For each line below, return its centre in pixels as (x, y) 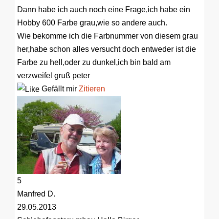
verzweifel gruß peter (54, 75)
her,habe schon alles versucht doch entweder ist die (107, 49)
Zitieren (92, 88)
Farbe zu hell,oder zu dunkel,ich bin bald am (94, 62)
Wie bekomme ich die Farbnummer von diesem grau (108, 36)
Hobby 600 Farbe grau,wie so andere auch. (92, 22)
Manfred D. (36, 194)
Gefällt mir (59, 88)
